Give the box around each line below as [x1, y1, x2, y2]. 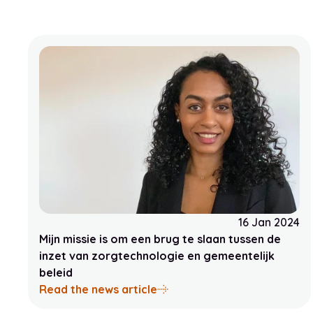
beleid [39, 265, 73, 279]
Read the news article [39, 282, 157, 296]
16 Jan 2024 [238, 215, 300, 229]
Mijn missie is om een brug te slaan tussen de [39, 232, 281, 246]
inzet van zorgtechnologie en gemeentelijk [39, 249, 275, 263]
